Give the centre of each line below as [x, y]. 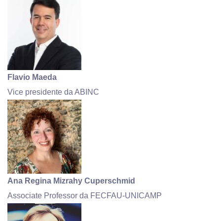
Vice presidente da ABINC [53, 92]
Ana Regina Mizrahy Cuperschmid [71, 181]
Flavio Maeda [32, 77]
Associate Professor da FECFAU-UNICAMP [85, 195]
